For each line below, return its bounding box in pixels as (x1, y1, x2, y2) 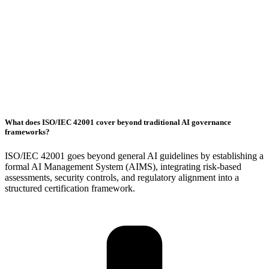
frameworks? (5, 127, 50, 137)
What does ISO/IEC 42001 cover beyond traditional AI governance (5, 118, 231, 127)
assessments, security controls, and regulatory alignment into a (5, 172, 239, 183)
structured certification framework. (5, 183, 135, 193)
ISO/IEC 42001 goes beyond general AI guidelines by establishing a (5, 150, 264, 161)
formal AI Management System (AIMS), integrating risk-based (5, 161, 241, 172)
